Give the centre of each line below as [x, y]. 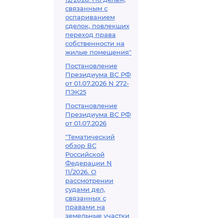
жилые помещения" [98, 52]
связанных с [86, 198]
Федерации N [89, 163]
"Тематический [90, 137]
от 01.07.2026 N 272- [97, 83]
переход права [91, 35]
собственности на [95, 43]
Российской [85, 154]
